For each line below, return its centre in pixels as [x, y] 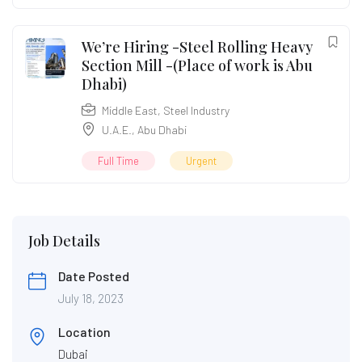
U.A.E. [117, 129]
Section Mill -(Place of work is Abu [197, 65]
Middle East [130, 110]
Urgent [201, 160]
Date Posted [94, 276]
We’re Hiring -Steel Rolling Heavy [197, 46]
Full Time [118, 160]
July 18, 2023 [91, 298]
